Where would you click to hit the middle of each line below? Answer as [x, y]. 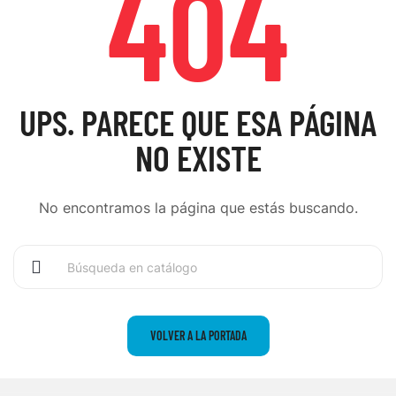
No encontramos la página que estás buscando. [198, 208]
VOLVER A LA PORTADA [198, 335]
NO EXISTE [198, 157]
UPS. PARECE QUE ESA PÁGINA [198, 122]
